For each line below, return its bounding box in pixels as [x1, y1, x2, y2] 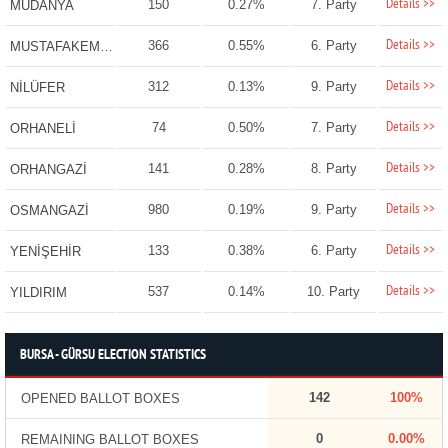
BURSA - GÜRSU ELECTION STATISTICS [19, 347, 206, 365]
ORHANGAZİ [9, 162, 87, 178]
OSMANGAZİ [9, 203, 89, 219]
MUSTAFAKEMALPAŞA [99, 39, 113, 55]
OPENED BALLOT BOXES [20, 391, 180, 407]
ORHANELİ [9, 121, 76, 137]
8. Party [310, 161, 357, 177]
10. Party [307, 284, 361, 300]
